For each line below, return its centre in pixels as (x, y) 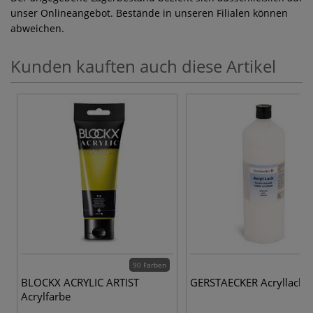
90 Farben (150, 264)
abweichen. (37, 28)
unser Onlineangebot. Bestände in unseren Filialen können (149, 13)
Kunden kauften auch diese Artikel (143, 66)
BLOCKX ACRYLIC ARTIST (80, 282)
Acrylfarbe (46, 296)
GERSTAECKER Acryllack (247, 282)
